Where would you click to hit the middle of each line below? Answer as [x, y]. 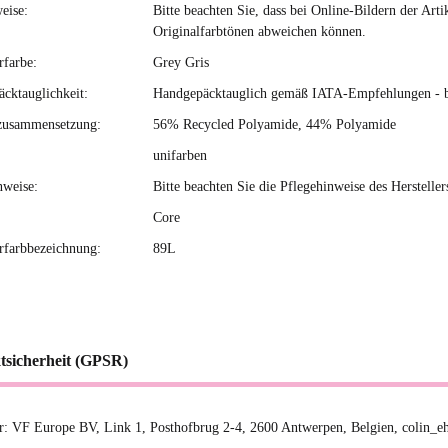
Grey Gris [181, 62]
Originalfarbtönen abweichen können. [259, 31]
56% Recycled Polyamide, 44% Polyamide [274, 124]
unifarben [180, 155]
